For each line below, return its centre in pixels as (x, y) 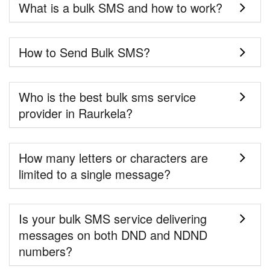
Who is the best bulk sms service (107, 97)
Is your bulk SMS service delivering (113, 219)
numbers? (46, 251)
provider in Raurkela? (76, 113)
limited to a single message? (95, 174)
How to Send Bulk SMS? (84, 52)
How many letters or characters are (113, 158)
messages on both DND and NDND (113, 235)
